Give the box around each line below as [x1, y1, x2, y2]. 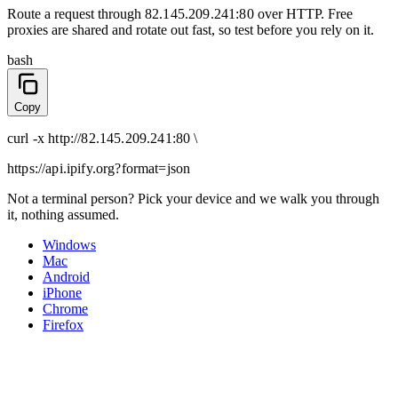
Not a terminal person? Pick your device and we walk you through [7, 191, 379, 207]
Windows [43, 237, 96, 253]
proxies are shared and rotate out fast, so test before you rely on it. [7, 22, 374, 38]
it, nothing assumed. [7, 207, 119, 223]
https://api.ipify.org [7, 161, 115, 177]
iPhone [43, 285, 82, 301]
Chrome [43, 301, 88, 317]
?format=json [115, 161, 191, 177]
